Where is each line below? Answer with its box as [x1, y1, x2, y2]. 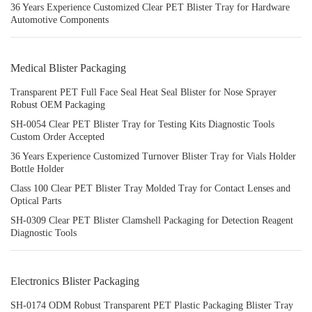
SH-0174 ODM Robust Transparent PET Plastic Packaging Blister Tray [10, 300, 293, 311]
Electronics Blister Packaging [10, 275, 139, 287]
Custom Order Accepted [10, 132, 104, 142]
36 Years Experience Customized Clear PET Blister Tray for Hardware [10, 2, 290, 13]
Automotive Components [10, 15, 109, 25]
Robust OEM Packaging [10, 100, 105, 110]
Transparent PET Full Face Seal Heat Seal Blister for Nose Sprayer [10, 87, 276, 97]
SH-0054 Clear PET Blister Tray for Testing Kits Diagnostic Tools [10, 119, 274, 130]
